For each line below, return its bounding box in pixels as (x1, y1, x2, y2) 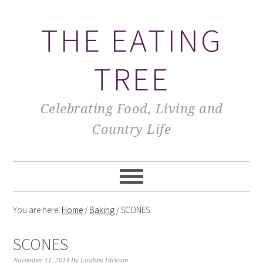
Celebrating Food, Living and (40, 102, 223, 116)
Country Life (92, 122, 171, 137)
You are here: (13, 204, 62, 215)
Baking (89, 204, 115, 215)
